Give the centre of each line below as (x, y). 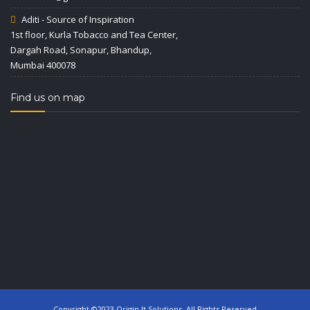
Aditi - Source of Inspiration (78, 19)
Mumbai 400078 (43, 65)
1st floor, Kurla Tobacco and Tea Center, (94, 35)
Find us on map (48, 98)
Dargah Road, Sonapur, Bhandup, (81, 50)
